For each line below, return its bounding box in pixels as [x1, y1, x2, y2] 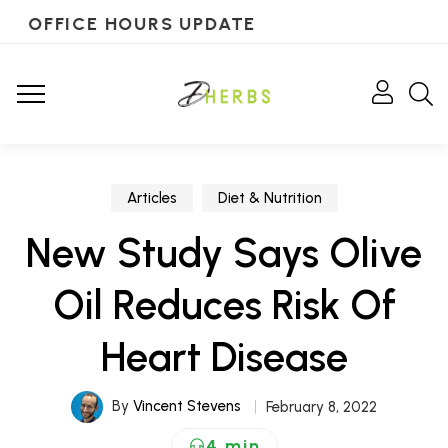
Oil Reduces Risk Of [52, 281, 396, 329]
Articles [126, 189, 177, 207]
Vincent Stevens [133, 396, 241, 415]
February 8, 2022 [266, 398, 377, 416]
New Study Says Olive [26, 229, 422, 277]
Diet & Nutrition [217, 189, 322, 207]
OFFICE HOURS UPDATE [25, 13, 254, 35]
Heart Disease [100, 333, 348, 381]
